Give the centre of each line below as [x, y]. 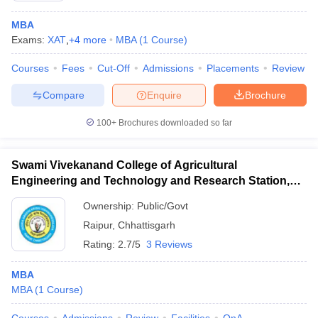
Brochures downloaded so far [174, 123]
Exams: [29, 40]
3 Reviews [169, 244]
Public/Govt [163, 206]
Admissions [168, 68]
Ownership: [110, 206]
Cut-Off [114, 68]
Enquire [164, 95]
